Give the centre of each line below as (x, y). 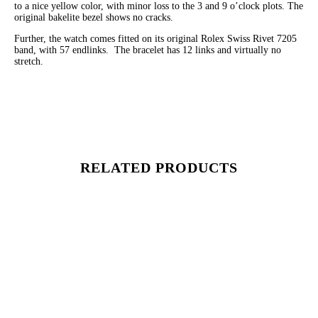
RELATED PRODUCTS (159, 167)
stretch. (29, 62)
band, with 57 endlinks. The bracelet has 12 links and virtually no (148, 50)
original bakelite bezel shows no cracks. (94, 18)
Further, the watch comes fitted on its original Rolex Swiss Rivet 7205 (155, 39)
